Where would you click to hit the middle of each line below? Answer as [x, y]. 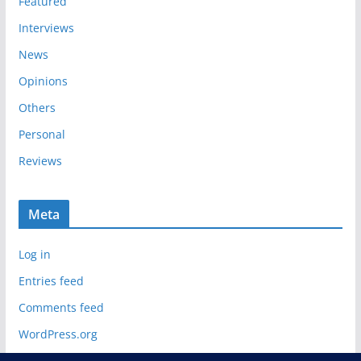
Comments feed [61, 308]
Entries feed [51, 281]
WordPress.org [58, 334]
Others [37, 108]
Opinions [43, 81]
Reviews [40, 161]
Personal [41, 135]
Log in [34, 255]
